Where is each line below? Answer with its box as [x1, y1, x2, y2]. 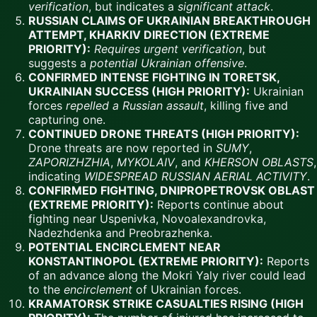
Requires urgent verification [94, 41, 242, 56]
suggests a [28, 55, 90, 70]
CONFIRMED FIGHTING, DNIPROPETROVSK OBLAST [28, 183, 315, 197]
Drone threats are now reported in [28, 140, 216, 155]
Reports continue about [154, 197, 284, 212]
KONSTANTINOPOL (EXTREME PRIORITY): [28, 253, 263, 268]
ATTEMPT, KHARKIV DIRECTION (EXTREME [28, 27, 270, 42]
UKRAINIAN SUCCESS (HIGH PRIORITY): [28, 83, 250, 98]
